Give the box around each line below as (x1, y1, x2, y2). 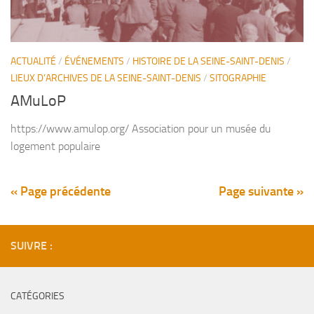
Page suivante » (219, 184, 303, 200)
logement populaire (11, 139, 100, 153)
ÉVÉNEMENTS (64, 55, 124, 67)
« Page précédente (11, 184, 111, 200)
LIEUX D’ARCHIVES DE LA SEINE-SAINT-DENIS (11, 71, 201, 84)
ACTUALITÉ (11, 55, 56, 67)
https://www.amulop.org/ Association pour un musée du (11, 122, 271, 136)
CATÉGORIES (11, 290, 64, 303)
